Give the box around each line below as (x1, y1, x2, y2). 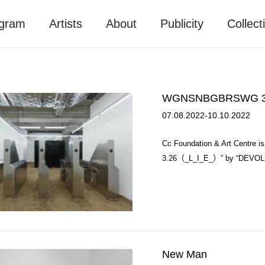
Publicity (160, 17, 203, 30)
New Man (162, 248, 207, 260)
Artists (49, 17, 82, 30)
